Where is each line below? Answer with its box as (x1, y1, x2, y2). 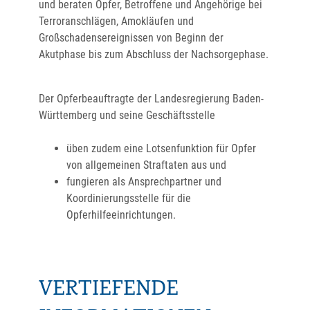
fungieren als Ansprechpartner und (66, 175, 221, 188)
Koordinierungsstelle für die (66, 192, 191, 205)
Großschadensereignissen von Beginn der (39, 31, 224, 44)
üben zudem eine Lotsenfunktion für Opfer (66, 142, 256, 155)
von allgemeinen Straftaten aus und (66, 158, 226, 172)
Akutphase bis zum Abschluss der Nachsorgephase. (39, 48, 268, 61)
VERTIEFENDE (39, 274, 179, 307)
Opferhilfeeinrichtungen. (66, 208, 176, 221)
